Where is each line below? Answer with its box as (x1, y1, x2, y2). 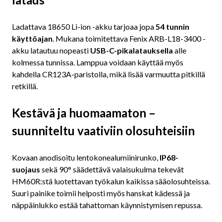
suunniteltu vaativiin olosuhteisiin (12, 123, 195, 138)
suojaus (12, 164, 40, 174)
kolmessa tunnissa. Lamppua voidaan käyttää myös (12, 57, 183, 67)
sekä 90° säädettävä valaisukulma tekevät (40, 164, 184, 174)
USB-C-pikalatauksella (90, 45, 173, 55)
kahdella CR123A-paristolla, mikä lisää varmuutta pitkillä (12, 69, 205, 79)
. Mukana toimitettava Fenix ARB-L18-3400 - (53, 33, 206, 43)
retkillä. (12, 81, 38, 91)
